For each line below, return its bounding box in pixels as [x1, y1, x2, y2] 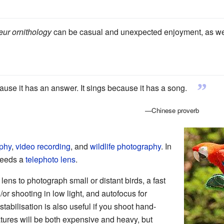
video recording [15, 140, 70, 152]
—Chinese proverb [144, 105, 199, 115]
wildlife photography [89, 140, 161, 152]
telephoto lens [25, 153, 75, 165]
